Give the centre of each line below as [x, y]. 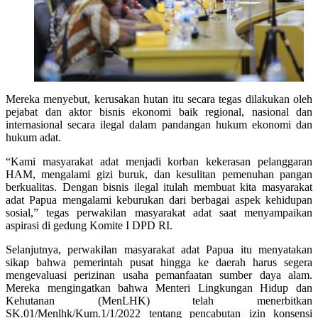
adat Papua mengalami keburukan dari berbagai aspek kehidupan [159, 199]
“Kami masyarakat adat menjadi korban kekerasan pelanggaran [159, 161]
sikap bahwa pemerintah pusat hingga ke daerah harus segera [159, 262]
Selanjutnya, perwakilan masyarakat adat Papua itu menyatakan [159, 249]
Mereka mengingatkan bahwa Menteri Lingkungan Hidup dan [159, 287]
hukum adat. [33, 137]
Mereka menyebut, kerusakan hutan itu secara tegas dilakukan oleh [159, 99]
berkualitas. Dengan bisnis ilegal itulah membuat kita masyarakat [159, 187]
